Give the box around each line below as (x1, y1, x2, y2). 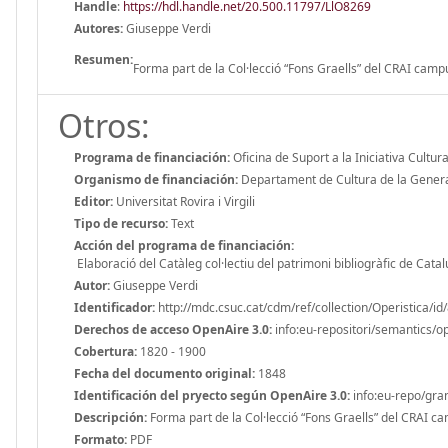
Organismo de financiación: (74, 170, 238, 188)
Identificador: (74, 298, 155, 316)
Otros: (58, 103, 150, 147)
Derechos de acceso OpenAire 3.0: (74, 320, 272, 338)
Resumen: (74, 50, 133, 68)
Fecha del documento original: (74, 364, 255, 382)
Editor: (74, 192, 113, 210)
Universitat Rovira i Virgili (113, 192, 255, 210)
